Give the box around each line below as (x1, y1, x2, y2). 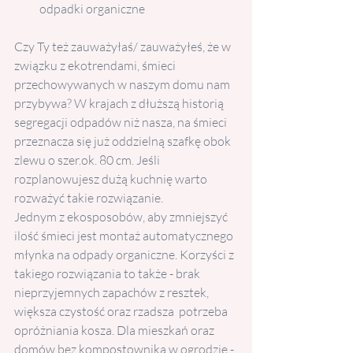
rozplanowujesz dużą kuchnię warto (14, 171, 210, 187)
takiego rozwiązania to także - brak (14, 266, 203, 281)
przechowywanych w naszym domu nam (14, 76, 232, 92)
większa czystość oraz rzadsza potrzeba (14, 303, 230, 319)
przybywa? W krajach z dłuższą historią (14, 95, 226, 111)
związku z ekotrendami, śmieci (14, 58, 178, 73)
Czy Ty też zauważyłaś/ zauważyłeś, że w (14, 39, 233, 54)
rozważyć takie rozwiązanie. (14, 190, 165, 206)
